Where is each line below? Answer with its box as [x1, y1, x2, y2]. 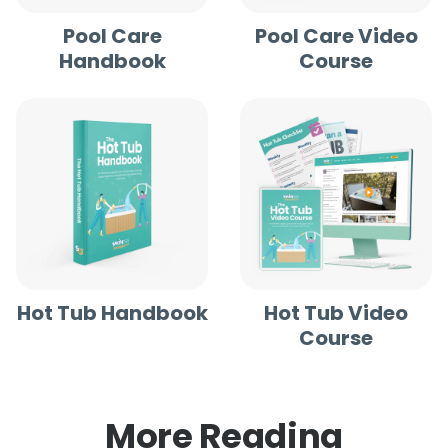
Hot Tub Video [264, 298, 408, 327]
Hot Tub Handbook [16, 298, 208, 327]
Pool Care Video [254, 21, 418, 50]
